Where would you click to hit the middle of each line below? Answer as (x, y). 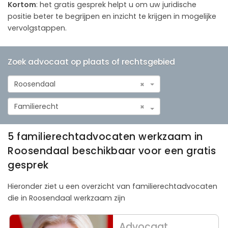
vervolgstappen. (37, 28)
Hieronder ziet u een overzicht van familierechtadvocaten (112, 186)
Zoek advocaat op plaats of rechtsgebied (91, 62)
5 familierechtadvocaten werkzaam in (105, 136)
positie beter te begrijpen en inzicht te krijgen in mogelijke (112, 16)
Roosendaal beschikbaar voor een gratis (112, 151)
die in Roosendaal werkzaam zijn (66, 198)
